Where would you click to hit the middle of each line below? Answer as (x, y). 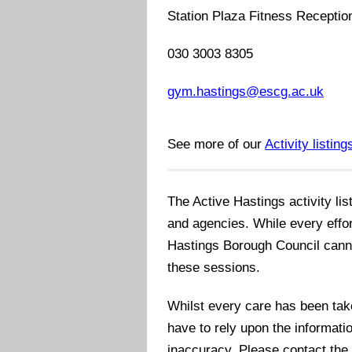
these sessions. (214, 268)
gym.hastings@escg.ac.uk (246, 92)
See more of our (216, 145)
